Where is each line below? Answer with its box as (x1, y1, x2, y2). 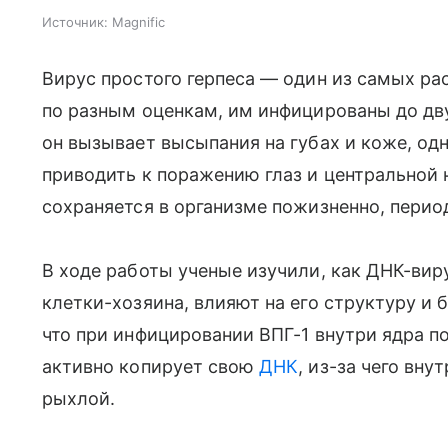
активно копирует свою (42, 356, 260, 378)
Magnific (112, 14, 165, 31)
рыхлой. (42, 388, 116, 410)
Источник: (42, 14, 108, 31)
